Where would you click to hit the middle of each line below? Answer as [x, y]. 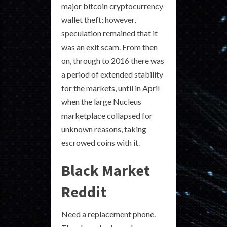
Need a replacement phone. [108, 214]
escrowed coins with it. [101, 143]
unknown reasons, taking [104, 129]
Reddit [84, 192]
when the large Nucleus [101, 102]
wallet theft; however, [99, 20]
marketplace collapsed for [107, 115]
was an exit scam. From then [109, 47]
